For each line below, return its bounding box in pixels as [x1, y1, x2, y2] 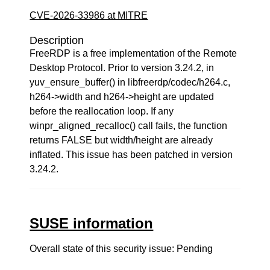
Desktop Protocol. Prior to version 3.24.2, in [30, 63, 215, 73]
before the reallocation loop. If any [30, 106, 174, 116]
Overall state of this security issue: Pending [30, 243, 213, 254]
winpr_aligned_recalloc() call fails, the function [30, 121, 228, 131]
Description [30, 34, 84, 46]
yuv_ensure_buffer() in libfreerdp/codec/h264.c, [30, 77, 231, 87]
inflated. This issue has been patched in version [30, 149, 233, 160]
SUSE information [30, 215, 154, 231]
